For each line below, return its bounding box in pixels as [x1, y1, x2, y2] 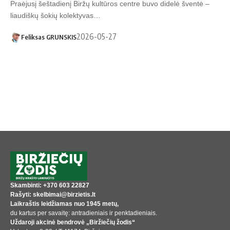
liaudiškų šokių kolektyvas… [10, 11, 101, 20]
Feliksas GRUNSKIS [21, 32, 76, 41]
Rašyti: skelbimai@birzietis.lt [10, 190, 95, 198]
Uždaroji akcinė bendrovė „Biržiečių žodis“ [10, 218, 135, 226]
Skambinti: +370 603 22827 [10, 181, 89, 189]
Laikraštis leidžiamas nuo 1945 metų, [10, 200, 119, 207]
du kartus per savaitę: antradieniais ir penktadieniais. [10, 209, 159, 217]
